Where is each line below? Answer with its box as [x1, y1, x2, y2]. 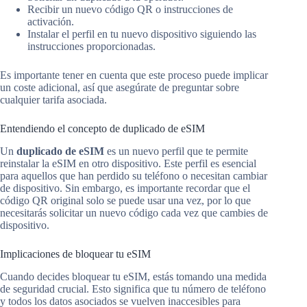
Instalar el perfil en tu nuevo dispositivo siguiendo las [27, 27, 256, 40]
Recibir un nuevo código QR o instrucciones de [27, 3, 233, 15]
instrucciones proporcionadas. [27, 40, 156, 52]
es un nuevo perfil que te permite [104, 145, 248, 157]
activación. [27, 15, 74, 27]
